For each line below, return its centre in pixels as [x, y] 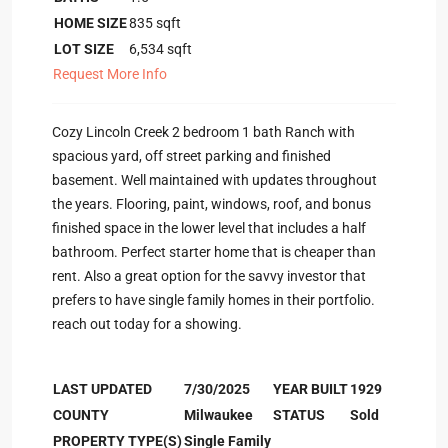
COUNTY [81, 415]
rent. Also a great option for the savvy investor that [209, 276]
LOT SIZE [84, 49]
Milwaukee [218, 415]
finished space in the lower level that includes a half [209, 228]
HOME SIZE [90, 23]
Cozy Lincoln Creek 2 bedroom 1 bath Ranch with [203, 132]
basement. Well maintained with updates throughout [214, 180]
